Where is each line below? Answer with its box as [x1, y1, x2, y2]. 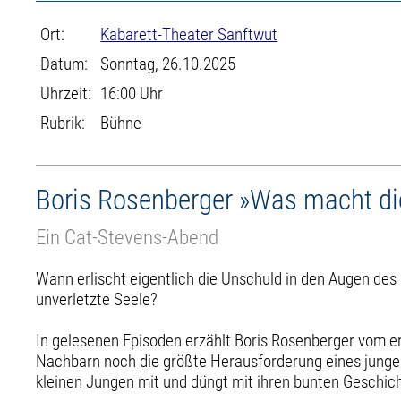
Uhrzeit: [40, 83, 92, 104]
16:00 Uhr [100, 83, 164, 104]
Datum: [40, 54, 89, 74]
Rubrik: [40, 113, 86, 133]
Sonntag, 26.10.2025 [100, 54, 236, 74]
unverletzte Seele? [36, 288, 158, 310]
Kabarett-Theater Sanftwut [100, 24, 278, 45]
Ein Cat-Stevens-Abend [36, 225, 219, 250]
